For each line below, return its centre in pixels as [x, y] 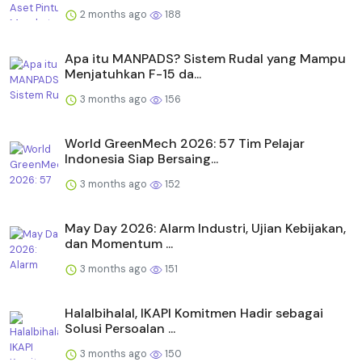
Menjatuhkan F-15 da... [133, 74]
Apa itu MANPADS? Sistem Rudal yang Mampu [205, 59]
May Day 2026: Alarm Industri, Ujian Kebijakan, [205, 229]
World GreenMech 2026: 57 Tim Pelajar [185, 144]
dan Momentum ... [119, 244]
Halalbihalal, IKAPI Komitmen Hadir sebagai [194, 314]
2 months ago [114, 15]
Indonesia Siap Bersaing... [141, 159]
